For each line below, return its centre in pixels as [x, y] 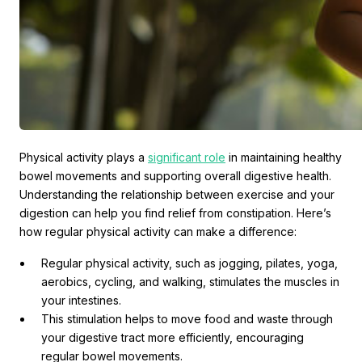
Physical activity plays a [84, 158]
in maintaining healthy [284, 158]
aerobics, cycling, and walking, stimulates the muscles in [190, 282]
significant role [187, 158]
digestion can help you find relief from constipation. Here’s [175, 213]
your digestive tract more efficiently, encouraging [173, 338]
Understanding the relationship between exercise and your [177, 195]
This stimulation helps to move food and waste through [187, 319]
